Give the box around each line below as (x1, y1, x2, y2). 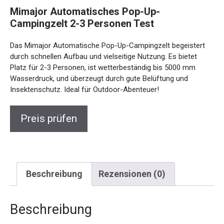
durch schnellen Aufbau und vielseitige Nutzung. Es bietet (10, 52, 197, 61)
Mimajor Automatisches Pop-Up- (10, 5, 160, 17)
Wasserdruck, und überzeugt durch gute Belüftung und (10, 74, 188, 83)
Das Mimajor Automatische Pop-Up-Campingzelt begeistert (10, 41, 205, 50)
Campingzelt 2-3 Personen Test (10, 17, 154, 29)
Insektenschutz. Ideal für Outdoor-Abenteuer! (10, 85, 159, 94)
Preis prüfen (20, 112, 77, 124)
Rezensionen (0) (98, 168, 165, 179)
